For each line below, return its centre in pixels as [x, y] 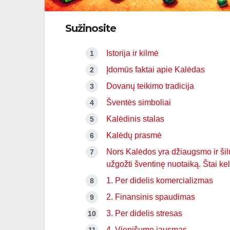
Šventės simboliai [139, 103]
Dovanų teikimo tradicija [150, 86]
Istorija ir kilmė [132, 53]
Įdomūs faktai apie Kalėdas [156, 70]
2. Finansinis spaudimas [151, 197]
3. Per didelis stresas [144, 214]
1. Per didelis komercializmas [160, 181]
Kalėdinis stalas [135, 119]
